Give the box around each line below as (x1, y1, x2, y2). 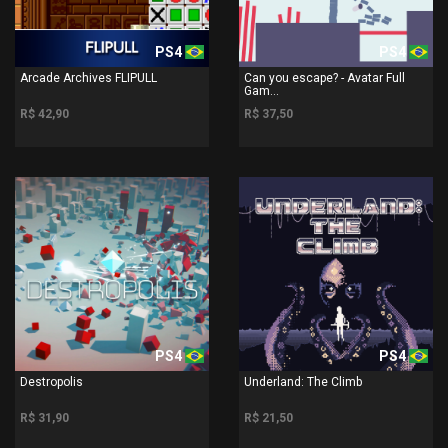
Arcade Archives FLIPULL (20, 70, 157, 85)
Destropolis (20, 374, 83, 389)
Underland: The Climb (244, 374, 362, 389)
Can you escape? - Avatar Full (244, 70, 405, 85)
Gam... (244, 83, 279, 98)
